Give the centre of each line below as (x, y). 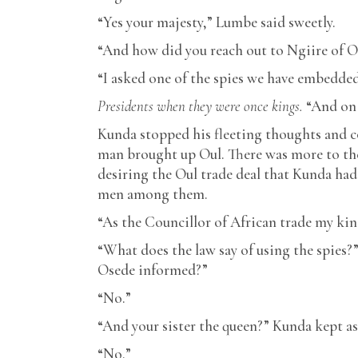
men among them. (153, 194)
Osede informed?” (153, 270)
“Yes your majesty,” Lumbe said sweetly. (217, 22)
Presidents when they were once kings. (202, 106)
